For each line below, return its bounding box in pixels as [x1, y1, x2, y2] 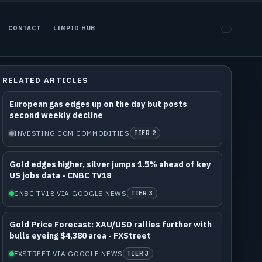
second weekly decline [9, 109, 103, 120]
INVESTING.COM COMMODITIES [13, 128, 130, 137]
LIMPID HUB [53, 25, 96, 33]
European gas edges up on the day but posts [9, 98, 187, 109]
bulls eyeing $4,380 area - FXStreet [9, 230, 151, 241]
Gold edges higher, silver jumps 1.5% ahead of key [9, 158, 211, 170]
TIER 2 [133, 129, 156, 137]
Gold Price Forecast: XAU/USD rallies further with [9, 219, 212, 230]
